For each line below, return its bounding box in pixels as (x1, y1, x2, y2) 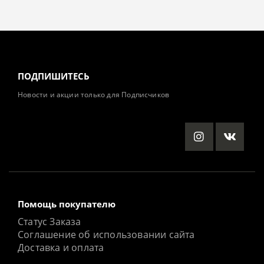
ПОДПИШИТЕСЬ (18, 70, 90, 82)
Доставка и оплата (18, 241, 104, 255)
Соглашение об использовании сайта (18, 228, 195, 242)
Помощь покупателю (18, 198, 115, 210)
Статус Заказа (18, 215, 81, 229)
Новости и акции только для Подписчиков (18, 90, 170, 100)
